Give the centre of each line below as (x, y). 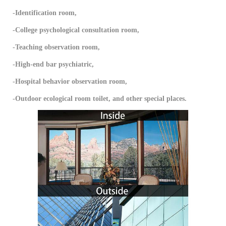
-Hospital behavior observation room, (70, 81)
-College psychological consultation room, (76, 30)
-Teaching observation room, (56, 47)
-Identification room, (45, 13)
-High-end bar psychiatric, (53, 64)
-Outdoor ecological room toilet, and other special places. (100, 98)
